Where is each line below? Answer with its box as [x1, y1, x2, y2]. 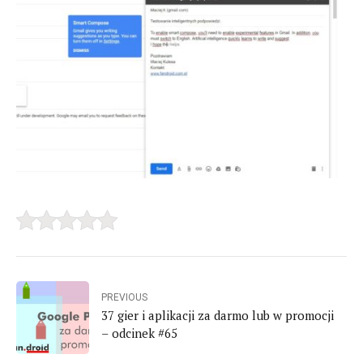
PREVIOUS [101, 291, 147, 303]
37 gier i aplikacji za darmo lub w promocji [101, 306, 334, 323]
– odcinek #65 [101, 324, 177, 341]
